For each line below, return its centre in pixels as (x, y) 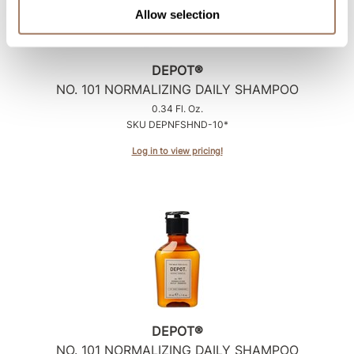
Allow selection (177, 14)
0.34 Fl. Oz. (177, 108)
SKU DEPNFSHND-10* (177, 124)
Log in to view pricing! (177, 151)
